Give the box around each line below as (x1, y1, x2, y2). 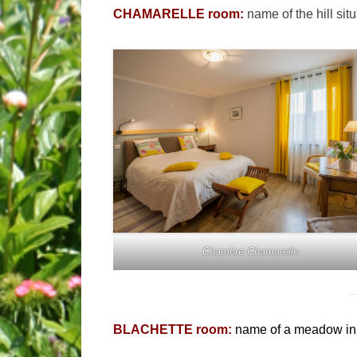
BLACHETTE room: (113, 323, 235, 337)
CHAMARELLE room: (113, 7, 244, 22)
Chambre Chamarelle (202, 245, 299, 258)
